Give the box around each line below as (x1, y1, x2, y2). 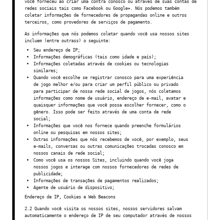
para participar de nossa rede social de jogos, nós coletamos (33, 88, 181, 94)
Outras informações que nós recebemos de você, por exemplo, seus (33, 137, 188, 142)
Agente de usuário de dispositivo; (33, 185, 114, 190)
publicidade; (33, 171, 63, 176)
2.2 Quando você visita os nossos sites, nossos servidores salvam (25, 206, 182, 211)
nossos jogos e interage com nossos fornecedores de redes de (33, 164, 178, 169)
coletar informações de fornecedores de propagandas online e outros (25, 12, 187, 18)
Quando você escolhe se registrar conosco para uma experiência (33, 75, 183, 80)
